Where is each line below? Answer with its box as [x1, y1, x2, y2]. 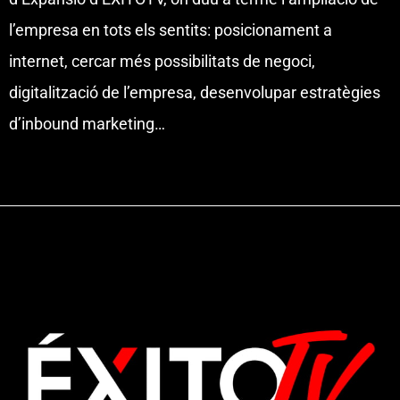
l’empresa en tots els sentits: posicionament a [9, 20, 332, 39]
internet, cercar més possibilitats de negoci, [9, 51, 315, 71]
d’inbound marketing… [9, 113, 165, 133]
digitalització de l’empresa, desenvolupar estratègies [9, 82, 380, 102]
